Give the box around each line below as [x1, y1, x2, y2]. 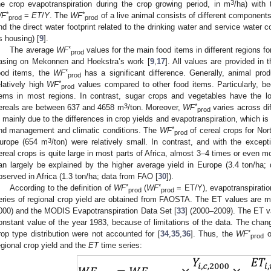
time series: [99, 241, 142, 250]
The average [10, 45, 56, 55]
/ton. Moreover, [127, 103, 183, 113]
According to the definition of [10, 183, 114, 193]
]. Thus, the [190, 229, 237, 239]
